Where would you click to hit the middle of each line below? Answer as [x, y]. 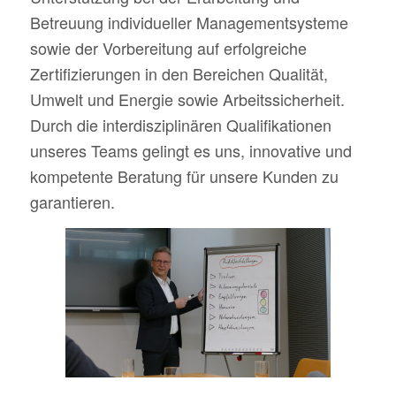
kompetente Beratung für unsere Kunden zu [184, 175]
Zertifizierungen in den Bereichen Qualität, [179, 73]
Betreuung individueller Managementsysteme [189, 22]
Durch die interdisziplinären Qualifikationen [180, 124]
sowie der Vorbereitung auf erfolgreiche [168, 47]
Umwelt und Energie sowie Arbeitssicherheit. [187, 99]
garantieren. [72, 201]
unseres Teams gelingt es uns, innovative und [190, 150]
